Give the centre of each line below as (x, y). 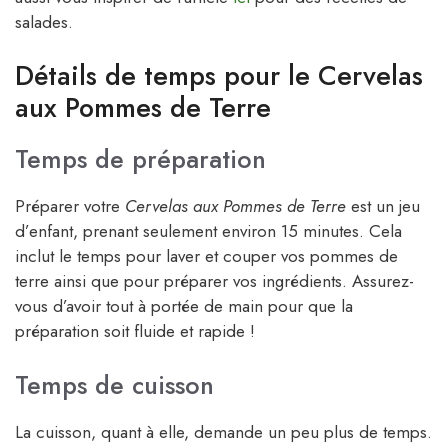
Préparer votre (70, 206)
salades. (44, 21)
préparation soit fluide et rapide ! (135, 331)
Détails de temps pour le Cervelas (219, 76)
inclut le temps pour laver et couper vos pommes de (206, 256)
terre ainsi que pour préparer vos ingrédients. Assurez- (214, 281)
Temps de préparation (140, 159)
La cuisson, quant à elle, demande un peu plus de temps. (223, 431)
